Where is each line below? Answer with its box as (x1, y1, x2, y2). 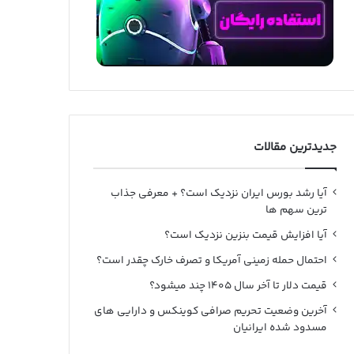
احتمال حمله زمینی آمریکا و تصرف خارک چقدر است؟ (96, 252, 327, 269)
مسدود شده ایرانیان (232, 319, 327, 337)
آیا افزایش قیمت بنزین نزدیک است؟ (164, 227, 327, 244)
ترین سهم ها (265, 201, 327, 219)
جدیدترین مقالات (253, 138, 337, 156)
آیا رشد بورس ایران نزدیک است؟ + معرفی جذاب (110, 185, 327, 202)
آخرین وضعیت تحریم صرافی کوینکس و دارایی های (93, 303, 327, 320)
